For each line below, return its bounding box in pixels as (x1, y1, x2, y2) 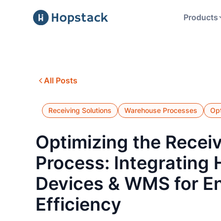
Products (184, 13, 218, 23)
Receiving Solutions (48, 106, 112, 114)
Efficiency (35, 194, 121, 216)
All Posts (44, 76, 78, 86)
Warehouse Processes (124, 106, 197, 114)
